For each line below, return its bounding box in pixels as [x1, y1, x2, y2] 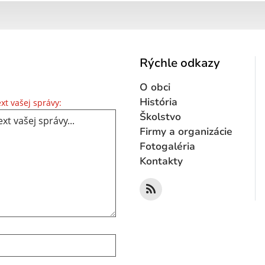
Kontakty [140, 154, 183, 168]
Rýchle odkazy [140, 54, 220, 71]
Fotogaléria [140, 139, 195, 153]
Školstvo [140, 109, 181, 124]
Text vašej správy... [61, 95, 143, 108]
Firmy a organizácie [140, 124, 232, 138]
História [140, 95, 177, 109]
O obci [140, 80, 170, 94]
